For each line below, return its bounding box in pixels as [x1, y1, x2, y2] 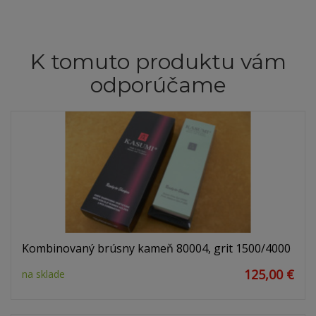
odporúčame [90, 72, 226, 99]
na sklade [22, 267, 65, 281]
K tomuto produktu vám [30, 49, 286, 75]
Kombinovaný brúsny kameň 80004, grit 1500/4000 [22, 241, 291, 257]
